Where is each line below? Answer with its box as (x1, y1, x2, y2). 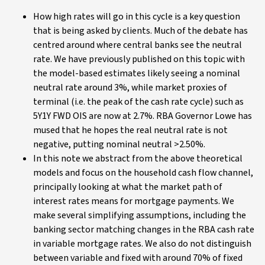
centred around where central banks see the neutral (33, 38, 242, 51)
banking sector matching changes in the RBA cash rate (33, 223, 254, 236)
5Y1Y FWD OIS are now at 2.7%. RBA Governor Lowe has (33, 109, 252, 122)
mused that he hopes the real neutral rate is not (33, 124, 228, 137)
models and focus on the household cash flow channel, (33, 166, 253, 179)
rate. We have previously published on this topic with (33, 53, 245, 66)
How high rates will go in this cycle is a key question (33, 10, 240, 23)
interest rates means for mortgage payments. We (33, 195, 234, 208)
